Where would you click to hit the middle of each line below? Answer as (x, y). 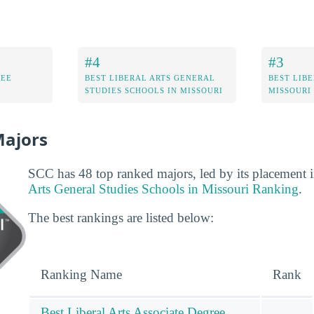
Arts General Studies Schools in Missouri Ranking (163, 189)
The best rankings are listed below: (121, 218)
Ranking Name (81, 274)
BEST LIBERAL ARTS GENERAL (150, 77)
